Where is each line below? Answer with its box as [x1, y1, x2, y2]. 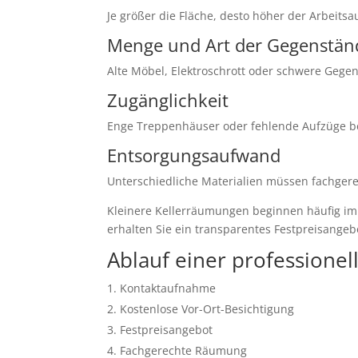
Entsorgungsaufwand [107, 143, 281, 168]
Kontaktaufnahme [120, 280, 217, 296]
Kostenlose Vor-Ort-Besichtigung [120, 301, 295, 317]
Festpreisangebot [120, 322, 213, 338]
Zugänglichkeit [107, 88, 229, 113]
